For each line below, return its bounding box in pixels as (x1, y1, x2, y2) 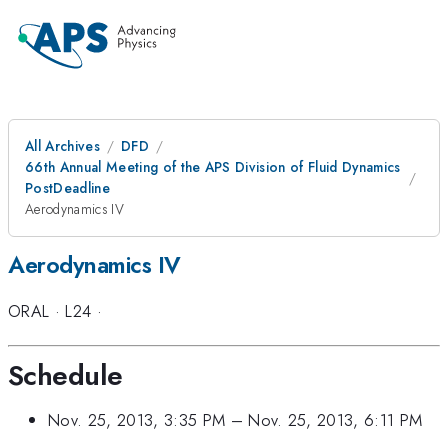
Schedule (8, 354, 123, 396)
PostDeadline (25, 178, 110, 198)
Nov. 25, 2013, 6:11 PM (248, 408, 423, 433)
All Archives (25, 136, 100, 156)
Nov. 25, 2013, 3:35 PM (48, 408, 226, 433)
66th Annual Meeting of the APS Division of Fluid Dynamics (25, 157, 401, 177)
